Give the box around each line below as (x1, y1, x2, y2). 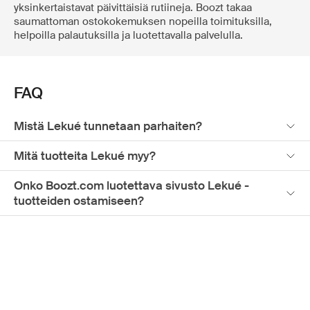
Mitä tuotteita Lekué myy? (14, 148, 156, 164)
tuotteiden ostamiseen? (14, 193, 144, 209)
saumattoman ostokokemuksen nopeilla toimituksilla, (14, 15, 272, 29)
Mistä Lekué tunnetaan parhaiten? (14, 118, 202, 134)
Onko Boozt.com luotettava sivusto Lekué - (14, 178, 249, 194)
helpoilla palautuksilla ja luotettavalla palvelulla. (14, 28, 243, 43)
